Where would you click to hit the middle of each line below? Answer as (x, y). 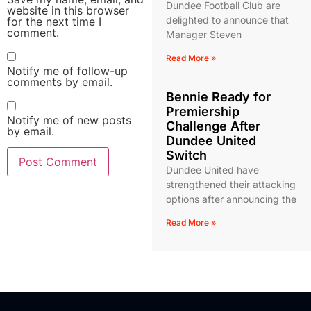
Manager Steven (203, 34)
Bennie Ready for (218, 97)
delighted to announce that (227, 20)
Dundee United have (212, 170)
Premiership (202, 111)
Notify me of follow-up (67, 71)
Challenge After (213, 126)
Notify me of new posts (69, 120)
